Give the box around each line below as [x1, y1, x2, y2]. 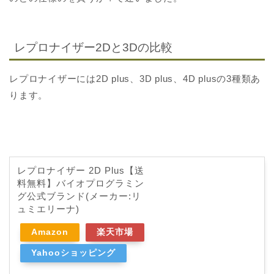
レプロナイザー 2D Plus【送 [17, 165, 144, 176]
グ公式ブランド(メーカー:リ [17, 190, 141, 201]
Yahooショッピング [31, 248, 116, 257]
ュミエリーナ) [17, 203, 80, 214]
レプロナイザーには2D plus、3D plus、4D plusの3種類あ [9, 73, 261, 84]
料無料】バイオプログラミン [17, 177, 144, 188]
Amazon [31, 227, 68, 237]
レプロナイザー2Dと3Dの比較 [14, 40, 172, 54]
